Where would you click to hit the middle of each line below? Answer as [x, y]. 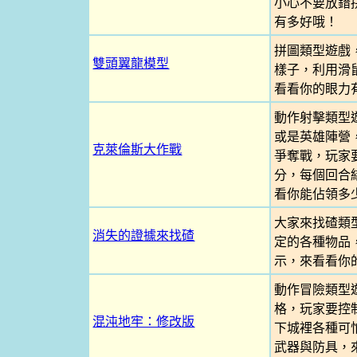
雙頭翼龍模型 [131, 63]
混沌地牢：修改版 [144, 322]
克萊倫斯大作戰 [137, 149]
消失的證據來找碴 [144, 235]
